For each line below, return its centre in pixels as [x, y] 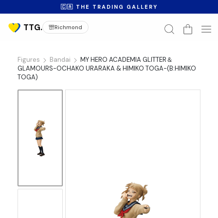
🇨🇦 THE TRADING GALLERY [109, 7]
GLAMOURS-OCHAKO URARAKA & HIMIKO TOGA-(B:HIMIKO [107, 68]
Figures [28, 60]
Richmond [68, 27]
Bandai [60, 60]
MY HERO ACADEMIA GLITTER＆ [126, 60]
